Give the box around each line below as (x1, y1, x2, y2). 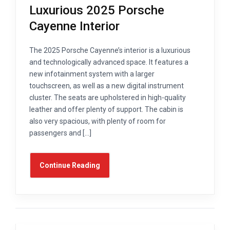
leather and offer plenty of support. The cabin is (29, 105, 183, 114)
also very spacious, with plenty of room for (29, 117, 166, 126)
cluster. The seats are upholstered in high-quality (29, 93, 186, 102)
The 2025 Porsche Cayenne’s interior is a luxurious (29, 46, 190, 55)
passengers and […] (29, 129, 91, 138)
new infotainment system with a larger (29, 70, 155, 79)
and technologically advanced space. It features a (29, 58, 188, 67)
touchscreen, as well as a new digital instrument (29, 82, 184, 90)
